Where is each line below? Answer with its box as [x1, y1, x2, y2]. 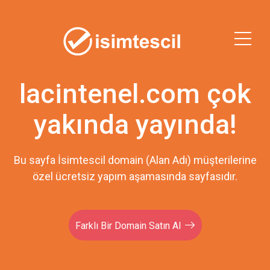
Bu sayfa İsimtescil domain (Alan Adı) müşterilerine [13, 154, 257, 166]
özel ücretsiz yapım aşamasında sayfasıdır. [33, 170, 237, 183]
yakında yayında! [33, 108, 237, 140]
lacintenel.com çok [19, 78, 251, 110]
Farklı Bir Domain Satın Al [75, 220, 181, 231]
